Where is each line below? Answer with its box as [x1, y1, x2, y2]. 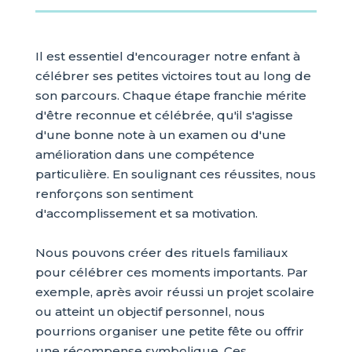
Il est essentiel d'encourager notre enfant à [35, 49, 300, 64]
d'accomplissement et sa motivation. [35, 206, 258, 221]
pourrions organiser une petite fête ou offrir [35, 324, 304, 339]
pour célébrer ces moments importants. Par [35, 265, 308, 280]
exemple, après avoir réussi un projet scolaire [35, 284, 314, 299]
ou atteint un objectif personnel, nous [35, 304, 265, 319]
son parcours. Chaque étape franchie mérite [35, 88, 306, 103]
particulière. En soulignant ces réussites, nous [35, 167, 316, 181]
